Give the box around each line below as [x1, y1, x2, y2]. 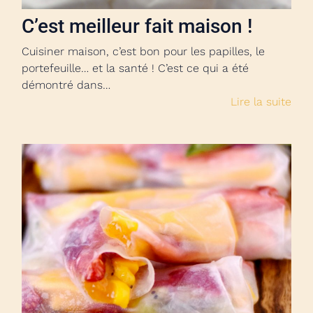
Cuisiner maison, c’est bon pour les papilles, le [22, 45, 265, 58]
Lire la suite [231, 95, 291, 108]
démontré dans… [22, 78, 110, 92]
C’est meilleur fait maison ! [22, 15, 252, 38]
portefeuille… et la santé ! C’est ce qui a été [22, 61, 249, 75]
